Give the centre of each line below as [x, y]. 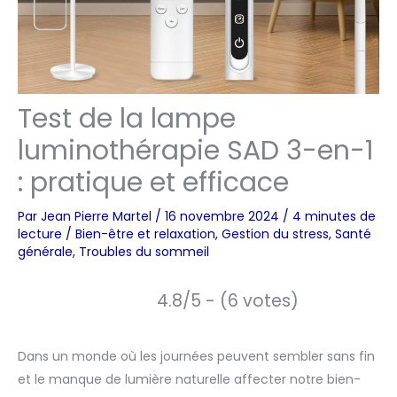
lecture [40, 234]
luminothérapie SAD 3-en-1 [196, 151]
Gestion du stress [275, 234]
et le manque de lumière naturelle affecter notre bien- [189, 379]
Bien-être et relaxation [145, 234]
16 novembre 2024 [224, 216]
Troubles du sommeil [144, 252]
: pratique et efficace [153, 183]
